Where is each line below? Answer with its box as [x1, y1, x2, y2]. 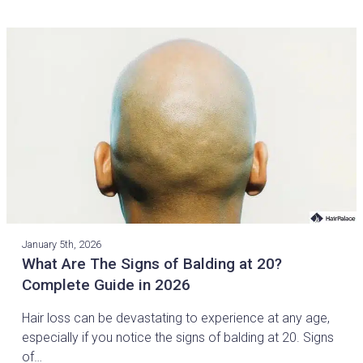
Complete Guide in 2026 [22, 275, 191, 295]
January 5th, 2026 [22, 238, 102, 251]
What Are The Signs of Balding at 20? [22, 254, 283, 274]
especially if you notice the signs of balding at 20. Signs [22, 330, 335, 346]
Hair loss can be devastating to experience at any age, [22, 310, 331, 327]
